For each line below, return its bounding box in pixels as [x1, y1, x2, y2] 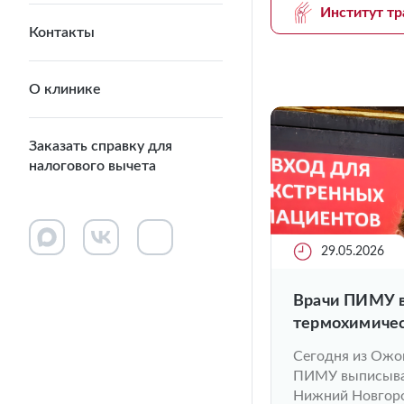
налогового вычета [29, 158, 156, 173]
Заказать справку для [29, 138, 172, 153]
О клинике [29, 81, 101, 96]
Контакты [29, 24, 95, 40]
